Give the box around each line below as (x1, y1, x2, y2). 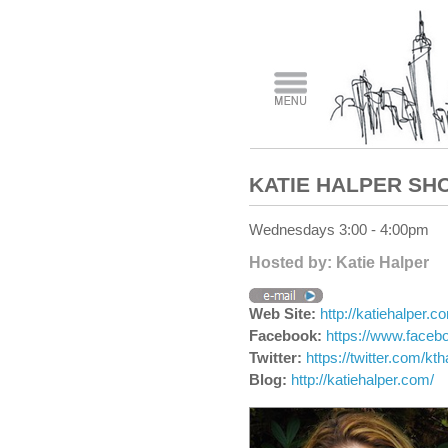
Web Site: (249, 305, 320, 322)
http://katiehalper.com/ (291, 371, 434, 388)
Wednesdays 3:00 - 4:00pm (249, 221, 429, 238)
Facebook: (249, 327, 326, 344)
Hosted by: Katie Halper (249, 253, 429, 271)
